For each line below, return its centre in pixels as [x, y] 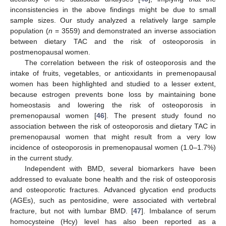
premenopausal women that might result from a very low [113, 136]
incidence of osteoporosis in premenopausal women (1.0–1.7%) [113, 147]
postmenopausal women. [50, 52]
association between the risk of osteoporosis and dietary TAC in [113, 126]
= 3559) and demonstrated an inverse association [134, 31]
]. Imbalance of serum [179, 211]
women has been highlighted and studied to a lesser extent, [113, 83]
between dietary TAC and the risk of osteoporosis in [113, 41]
